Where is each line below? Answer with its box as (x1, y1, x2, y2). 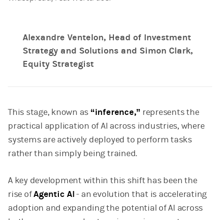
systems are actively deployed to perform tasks (8, 135, 192, 145)
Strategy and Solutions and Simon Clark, (23, 45, 193, 56)
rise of (8, 189, 34, 200)
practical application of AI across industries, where (8, 121, 205, 132)
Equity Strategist (23, 58, 94, 69)
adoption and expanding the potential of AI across (8, 203, 203, 214)
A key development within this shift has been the (8, 175, 197, 186)
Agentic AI (33, 189, 75, 200)
